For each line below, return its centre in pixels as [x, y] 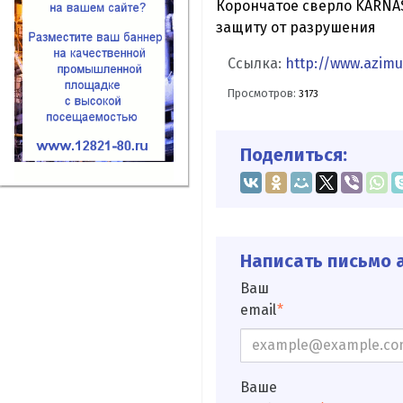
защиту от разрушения [296, 27]
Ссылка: [257, 63]
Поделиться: [293, 155]
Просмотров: [264, 94]
